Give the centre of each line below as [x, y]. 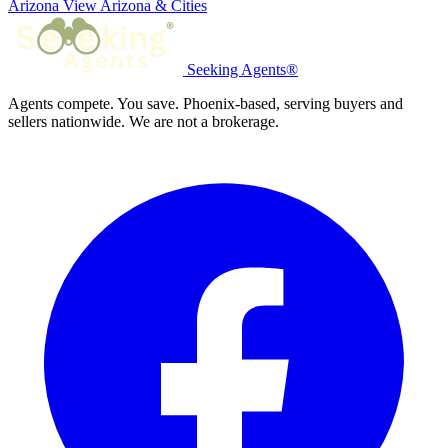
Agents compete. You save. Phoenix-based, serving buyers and [205, 104]
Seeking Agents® [242, 70]
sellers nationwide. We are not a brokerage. [143, 122]
